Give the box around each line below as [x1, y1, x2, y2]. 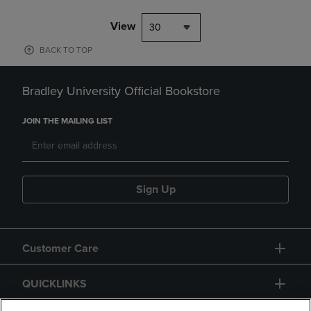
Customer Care [22, 242, 99, 255]
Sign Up [135, 183, 176, 196]
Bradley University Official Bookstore [22, 83, 220, 99]
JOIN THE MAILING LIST [22, 116, 112, 126]
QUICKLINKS [22, 277, 87, 291]
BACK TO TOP [40, 45, 92, 55]
